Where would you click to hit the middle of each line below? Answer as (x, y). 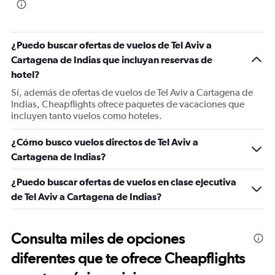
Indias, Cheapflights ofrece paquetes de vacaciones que (128, 104)
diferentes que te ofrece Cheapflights (128, 258)
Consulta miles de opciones (98, 238)
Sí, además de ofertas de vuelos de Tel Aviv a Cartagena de (132, 92)
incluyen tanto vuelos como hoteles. (87, 116)
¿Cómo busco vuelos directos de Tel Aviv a (105, 142)
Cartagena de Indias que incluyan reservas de (112, 60)
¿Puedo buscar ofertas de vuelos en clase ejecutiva (124, 182)
